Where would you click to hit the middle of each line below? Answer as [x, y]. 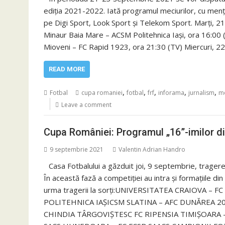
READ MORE [67, 69]
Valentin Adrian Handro [152, 149]
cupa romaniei [102, 92]
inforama [171, 92]
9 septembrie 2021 [77, 149]
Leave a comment [86, 104]
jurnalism [201, 92]
